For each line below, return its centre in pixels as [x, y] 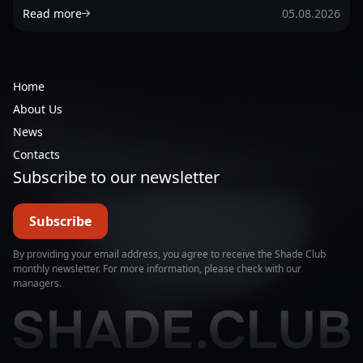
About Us [38, 109]
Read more [52, 13]
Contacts [36, 154]
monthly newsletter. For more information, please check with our [157, 268]
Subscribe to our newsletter [116, 177]
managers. [37, 283]
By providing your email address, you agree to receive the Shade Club [169, 254]
